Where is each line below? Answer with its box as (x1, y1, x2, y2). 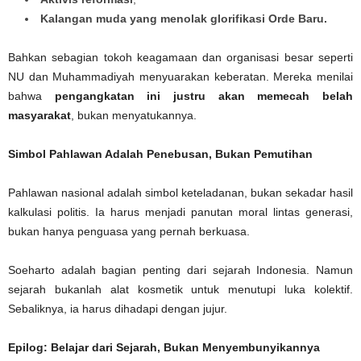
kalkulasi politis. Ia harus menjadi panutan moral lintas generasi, (8, 205, 353, 219)
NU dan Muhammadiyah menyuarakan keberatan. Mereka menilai (8, 70, 353, 84)
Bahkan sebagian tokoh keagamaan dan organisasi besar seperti (8, 51, 353, 64)
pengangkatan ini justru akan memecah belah (54, 89, 354, 103)
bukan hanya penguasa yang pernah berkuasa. (8, 225, 250, 239)
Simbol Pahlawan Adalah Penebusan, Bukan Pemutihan (8, 147, 313, 161)
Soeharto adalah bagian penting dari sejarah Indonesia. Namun (8, 263, 353, 277)
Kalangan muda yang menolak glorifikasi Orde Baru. (40, 12, 327, 26)
